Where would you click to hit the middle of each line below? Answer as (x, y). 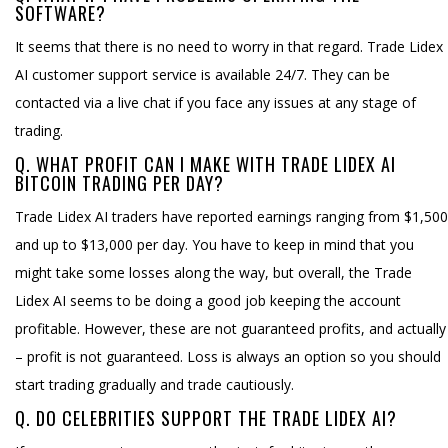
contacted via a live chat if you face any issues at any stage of (215, 102)
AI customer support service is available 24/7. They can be (202, 74)
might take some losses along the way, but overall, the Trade (213, 272)
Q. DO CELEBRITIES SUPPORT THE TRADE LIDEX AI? (206, 417)
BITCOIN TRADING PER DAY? (119, 182)
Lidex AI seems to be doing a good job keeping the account (208, 300)
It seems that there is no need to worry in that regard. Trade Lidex (229, 46)
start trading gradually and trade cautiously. (154, 384)
